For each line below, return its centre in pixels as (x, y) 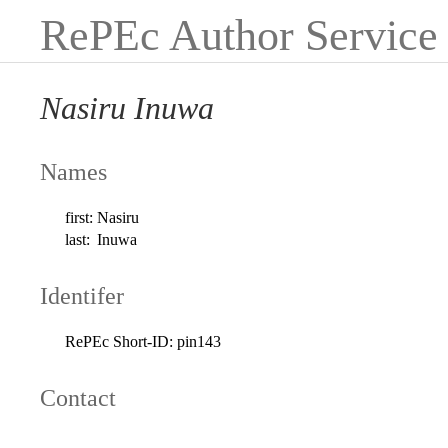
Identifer (82, 295)
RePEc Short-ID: (119, 341)
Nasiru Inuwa (127, 108)
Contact (78, 397)
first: (79, 217)
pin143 (199, 341)
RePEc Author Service (239, 35)
